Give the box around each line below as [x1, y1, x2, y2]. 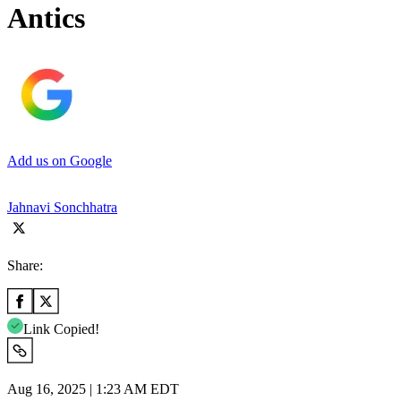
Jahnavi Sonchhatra [7, 199, 117, 215]
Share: [7, 257, 43, 273]
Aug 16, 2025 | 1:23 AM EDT [7, 380, 179, 397]
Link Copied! [23, 320, 99, 337]
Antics [7, 2, 85, 35]
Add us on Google [7, 152, 112, 168]
